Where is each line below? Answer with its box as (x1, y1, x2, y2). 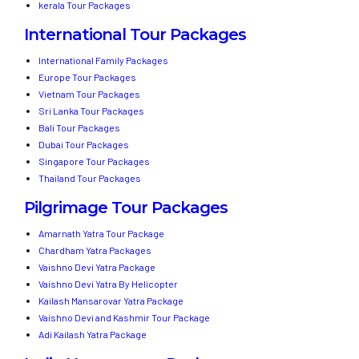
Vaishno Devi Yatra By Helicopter (38, 278, 178, 290)
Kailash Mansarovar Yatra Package (38, 295, 184, 307)
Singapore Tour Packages (38, 155, 150, 167)
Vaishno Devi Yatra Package (38, 261, 155, 273)
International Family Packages (38, 54, 168, 67)
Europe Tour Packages (38, 71, 136, 83)
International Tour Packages (24, 25, 246, 45)
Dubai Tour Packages (38, 139, 129, 151)
